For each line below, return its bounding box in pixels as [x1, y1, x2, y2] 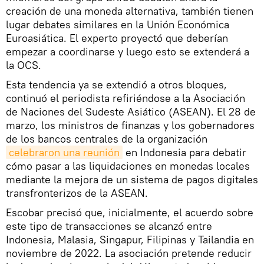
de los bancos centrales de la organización [6, 131, 207, 146]
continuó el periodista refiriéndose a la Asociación [6, 91, 245, 105]
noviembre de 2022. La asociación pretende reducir [6, 246, 252, 260]
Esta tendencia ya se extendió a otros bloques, [6, 77, 227, 91]
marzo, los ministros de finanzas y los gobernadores [6, 118, 255, 132]
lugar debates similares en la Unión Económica [6, 17, 229, 31]
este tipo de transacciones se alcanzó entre [6, 219, 212, 233]
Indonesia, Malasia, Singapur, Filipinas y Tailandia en [6, 232, 254, 246]
